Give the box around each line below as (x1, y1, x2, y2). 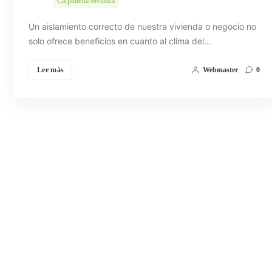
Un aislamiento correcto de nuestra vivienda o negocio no (29, 21, 256, 32)
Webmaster (202, 66, 238, 75)
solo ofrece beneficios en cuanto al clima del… (29, 36, 211, 47)
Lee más (37, 66, 64, 75)
